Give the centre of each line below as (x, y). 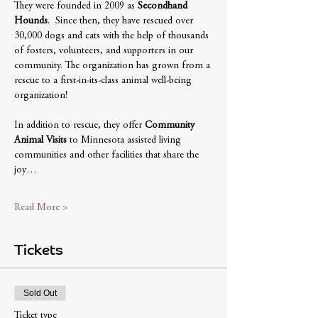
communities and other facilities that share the (108, 155)
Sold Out (40, 293)
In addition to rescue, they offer (79, 125)
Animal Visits (40, 140)
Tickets (39, 250)
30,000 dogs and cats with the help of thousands (113, 36)
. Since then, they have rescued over (122, 21)
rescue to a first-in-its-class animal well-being (104, 81)
